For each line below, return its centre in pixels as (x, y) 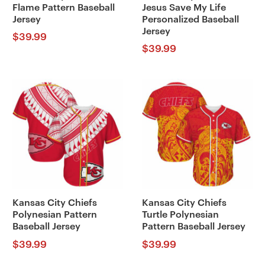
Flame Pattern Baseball (63, 7)
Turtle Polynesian (180, 215)
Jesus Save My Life (184, 7)
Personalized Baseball (190, 19)
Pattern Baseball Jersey (193, 227)
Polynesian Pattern (54, 215)
